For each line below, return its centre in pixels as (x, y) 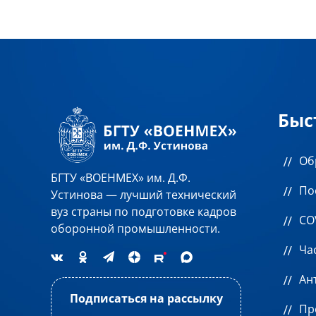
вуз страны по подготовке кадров (144, 211)
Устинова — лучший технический (144, 194)
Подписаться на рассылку (146, 298)
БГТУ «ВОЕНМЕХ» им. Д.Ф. (121, 177)
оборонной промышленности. (135, 228)
